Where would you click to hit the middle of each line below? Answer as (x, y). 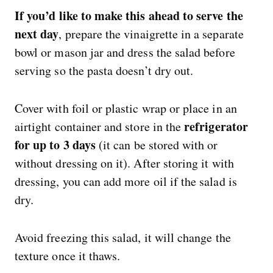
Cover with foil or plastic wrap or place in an (126, 108)
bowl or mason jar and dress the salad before (125, 52)
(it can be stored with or (157, 145)
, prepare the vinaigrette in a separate (151, 34)
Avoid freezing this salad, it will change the (123, 238)
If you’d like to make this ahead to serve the (129, 16)
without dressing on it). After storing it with (124, 163)
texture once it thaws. (68, 256)
